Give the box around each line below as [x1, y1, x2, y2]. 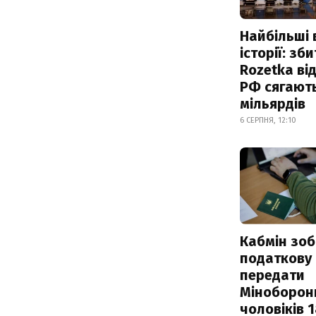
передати [240, 266, 305, 284]
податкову [240, 249, 312, 267]
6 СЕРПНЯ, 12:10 [240, 115, 296, 125]
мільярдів [240, 95, 305, 112]
